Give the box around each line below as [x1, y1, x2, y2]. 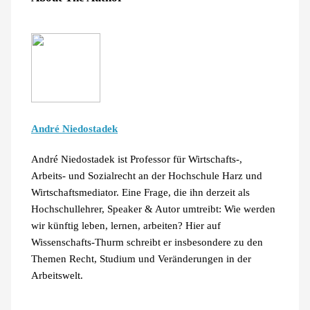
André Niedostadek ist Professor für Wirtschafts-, [31, 153, 243, 165]
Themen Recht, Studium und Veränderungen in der [31, 253, 252, 264]
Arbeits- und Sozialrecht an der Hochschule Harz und [31, 170, 263, 181]
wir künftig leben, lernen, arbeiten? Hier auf [31, 219, 221, 231]
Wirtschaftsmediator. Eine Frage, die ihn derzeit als [31, 186, 250, 198]
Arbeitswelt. [31, 269, 84, 281]
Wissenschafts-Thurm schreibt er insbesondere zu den [31, 236, 264, 248]
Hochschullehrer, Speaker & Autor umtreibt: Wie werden [31, 203, 276, 215]
